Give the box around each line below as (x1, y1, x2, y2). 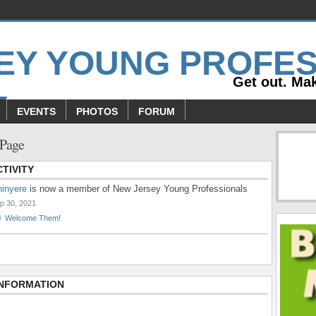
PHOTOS (76, 106, 118, 117)
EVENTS (17, 106, 56, 117)
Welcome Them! (5, 214, 61, 223)
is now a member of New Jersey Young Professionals (27, 183, 248, 194)
